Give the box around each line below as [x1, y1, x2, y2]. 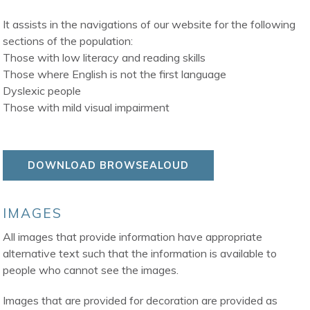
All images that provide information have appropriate [3, 230, 263, 244]
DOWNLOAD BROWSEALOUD [28, 159, 190, 172]
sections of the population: [3, 34, 134, 48]
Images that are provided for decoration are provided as [3, 293, 278, 308]
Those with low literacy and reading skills [3, 51, 206, 65]
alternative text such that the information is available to [3, 246, 277, 261]
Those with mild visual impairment [3, 100, 170, 115]
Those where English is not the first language [3, 67, 227, 82]
